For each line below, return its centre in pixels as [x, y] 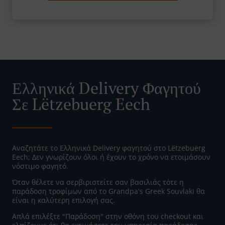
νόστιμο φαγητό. [40, 166]
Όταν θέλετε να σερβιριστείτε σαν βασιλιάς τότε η [98, 182]
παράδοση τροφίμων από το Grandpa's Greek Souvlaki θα [108, 191]
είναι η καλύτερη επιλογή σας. [64, 200]
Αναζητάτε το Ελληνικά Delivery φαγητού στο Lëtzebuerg [109, 148]
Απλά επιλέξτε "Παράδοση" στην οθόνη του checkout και [108, 216]
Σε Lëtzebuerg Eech [81, 104]
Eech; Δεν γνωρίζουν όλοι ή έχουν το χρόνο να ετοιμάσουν [111, 157]
